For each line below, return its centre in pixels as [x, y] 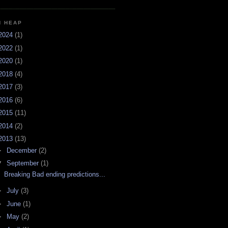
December [22, 150]
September [23, 163]
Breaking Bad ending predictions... [55, 175]
